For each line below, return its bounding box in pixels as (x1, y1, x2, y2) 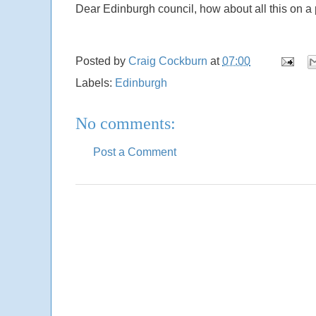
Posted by (75, 55, 128, 68)
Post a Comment (93, 146, 176, 159)
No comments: (75, 114, 176, 133)
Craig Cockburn (128, 55, 210, 68)
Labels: (75, 77, 115, 90)
